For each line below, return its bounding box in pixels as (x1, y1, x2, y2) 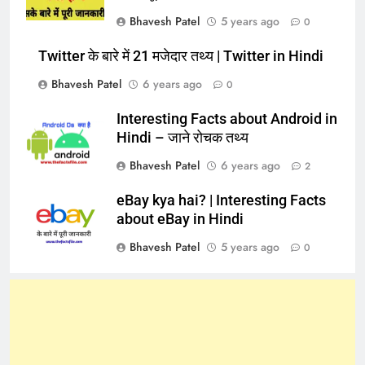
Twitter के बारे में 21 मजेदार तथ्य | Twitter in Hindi (38, 47, 323, 64)
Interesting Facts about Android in (117, 110, 337, 127)
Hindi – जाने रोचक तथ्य (117, 129, 248, 146)
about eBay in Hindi (117, 210, 244, 227)
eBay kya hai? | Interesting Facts (117, 191, 326, 209)
